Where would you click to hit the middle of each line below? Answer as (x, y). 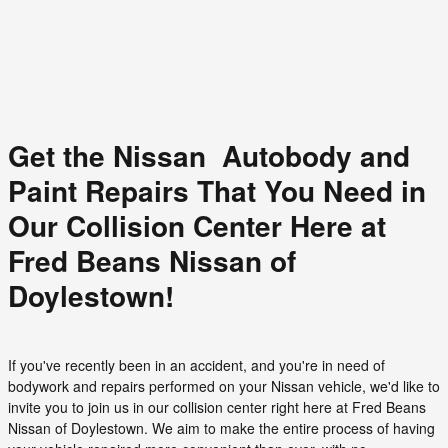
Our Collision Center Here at (197, 226)
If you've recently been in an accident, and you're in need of (196, 364)
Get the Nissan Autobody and (209, 156)
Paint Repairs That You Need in (217, 191)
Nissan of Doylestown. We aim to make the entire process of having (221, 427)
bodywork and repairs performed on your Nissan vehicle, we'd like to (224, 385)
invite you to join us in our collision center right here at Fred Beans (217, 406)
